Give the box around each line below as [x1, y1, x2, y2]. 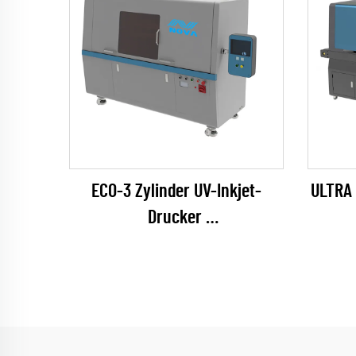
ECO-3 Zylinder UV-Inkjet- [91, 182, 261, 201]
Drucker [147, 208, 206, 227]
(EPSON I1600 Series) [106, 234, 246, 253]
